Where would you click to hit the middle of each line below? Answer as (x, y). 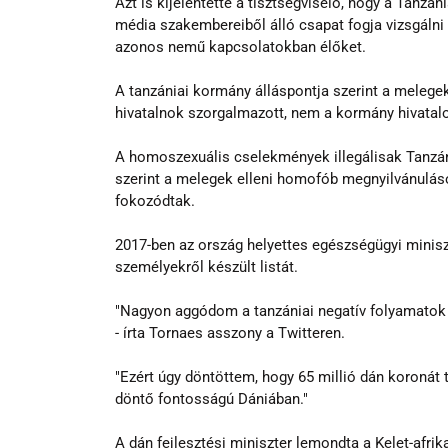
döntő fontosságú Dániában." (211, 398)
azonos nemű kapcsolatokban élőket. (240, 46)
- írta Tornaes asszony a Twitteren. (229, 332)
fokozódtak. (154, 200)
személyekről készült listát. (206, 266)
